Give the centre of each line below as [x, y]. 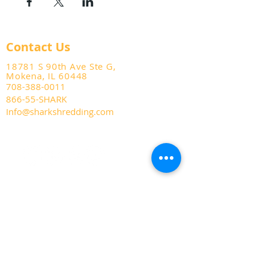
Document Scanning [52, 231]
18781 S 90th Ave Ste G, [61, 66]
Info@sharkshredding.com [60, 111]
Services [35, 189]
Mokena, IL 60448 [47, 76]
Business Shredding [51, 203]
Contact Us [38, 47]
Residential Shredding [55, 254]
